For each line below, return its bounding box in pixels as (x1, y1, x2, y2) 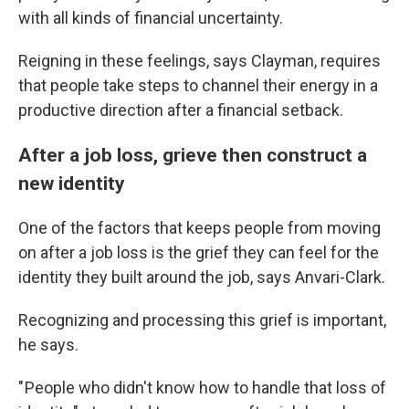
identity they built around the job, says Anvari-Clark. (18, 267, 385, 287)
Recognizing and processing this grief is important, (18, 310, 386, 330)
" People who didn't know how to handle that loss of (18, 378, 386, 397)
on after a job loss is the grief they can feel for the (18, 243, 379, 262)
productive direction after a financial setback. (18, 100, 343, 120)
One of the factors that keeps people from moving (18, 218, 381, 237)
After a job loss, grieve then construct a (18, 143, 367, 166)
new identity (18, 172, 125, 194)
